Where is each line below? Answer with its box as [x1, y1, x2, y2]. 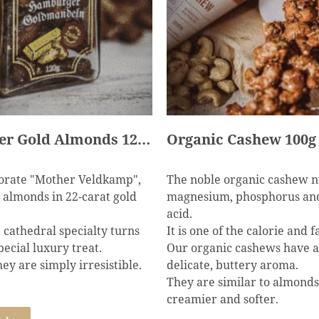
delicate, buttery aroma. [166, 257, 298, 273]
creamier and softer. [166, 291, 278, 307]
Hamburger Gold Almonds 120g [137, 130, 150, 149]
